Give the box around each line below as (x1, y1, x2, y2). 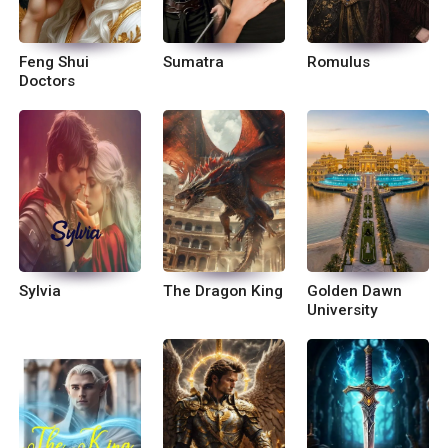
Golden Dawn (307, 281, 403, 300)
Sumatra (163, 52, 225, 71)
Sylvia (19, 281, 62, 300)
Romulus (307, 52, 371, 71)
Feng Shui (19, 52, 90, 71)
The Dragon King (163, 281, 284, 300)
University (307, 300, 379, 319)
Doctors (19, 71, 76, 90)
